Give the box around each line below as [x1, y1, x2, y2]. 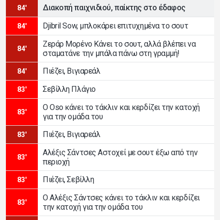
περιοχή [43, 157, 70, 166]
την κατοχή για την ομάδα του [43, 202, 143, 212]
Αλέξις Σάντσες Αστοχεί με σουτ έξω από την [43, 147, 198, 157]
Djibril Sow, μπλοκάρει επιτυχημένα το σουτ [43, 21, 189, 31]
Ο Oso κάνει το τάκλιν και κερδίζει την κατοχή [43, 102, 200, 112]
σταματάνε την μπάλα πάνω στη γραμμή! [43, 48, 180, 58]
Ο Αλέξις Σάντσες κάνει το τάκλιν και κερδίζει [43, 192, 200, 202]
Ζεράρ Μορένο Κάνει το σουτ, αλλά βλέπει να [43, 39, 196, 49]
